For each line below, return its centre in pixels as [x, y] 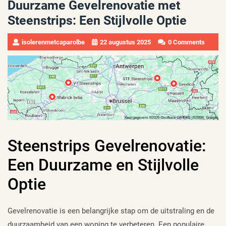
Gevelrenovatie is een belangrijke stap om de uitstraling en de [111, 211]
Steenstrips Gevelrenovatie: [107, 146]
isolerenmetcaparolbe [53, 42]
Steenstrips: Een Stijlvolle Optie [97, 20]
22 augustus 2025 [125, 42]
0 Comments [186, 42]
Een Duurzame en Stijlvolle [103, 165]
